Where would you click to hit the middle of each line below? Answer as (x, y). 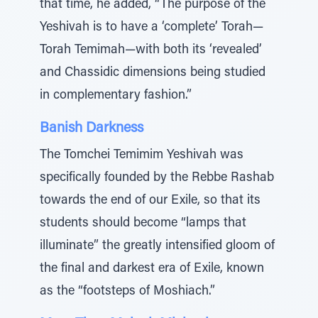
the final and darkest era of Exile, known (152, 269)
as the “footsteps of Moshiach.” (127, 292)
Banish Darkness (92, 128)
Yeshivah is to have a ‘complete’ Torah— (152, 28)
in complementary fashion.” (116, 96)
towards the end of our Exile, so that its (150, 201)
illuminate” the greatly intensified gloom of (157, 246)
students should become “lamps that (143, 224)
